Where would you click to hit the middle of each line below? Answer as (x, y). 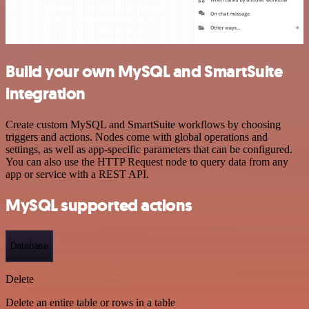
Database (29, 246)
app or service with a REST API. (77, 175)
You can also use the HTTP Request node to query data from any (147, 162)
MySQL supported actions (99, 205)
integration (46, 94)
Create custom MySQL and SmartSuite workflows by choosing (143, 125)
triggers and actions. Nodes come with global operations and (137, 137)
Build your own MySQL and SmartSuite (144, 72)
